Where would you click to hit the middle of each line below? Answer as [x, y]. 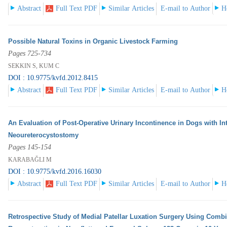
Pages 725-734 [30, 54]
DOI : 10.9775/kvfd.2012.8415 [53, 78]
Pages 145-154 [30, 147]
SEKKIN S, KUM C [34, 66]
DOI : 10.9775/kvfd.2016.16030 [55, 172]
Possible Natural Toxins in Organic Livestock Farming [93, 42]
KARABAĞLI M [30, 160]
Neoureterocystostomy [44, 135]
